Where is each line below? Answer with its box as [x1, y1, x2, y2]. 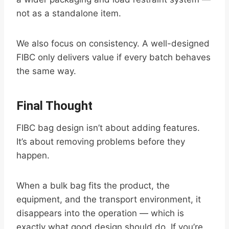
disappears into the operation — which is [16, 208, 184, 219]
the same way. [16, 66, 76, 77]
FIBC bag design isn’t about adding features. [16, 123, 200, 133]
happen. [16, 150, 50, 161]
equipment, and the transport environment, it [16, 194, 201, 205]
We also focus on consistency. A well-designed [16, 38, 210, 49]
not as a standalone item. [16, 8, 121, 19]
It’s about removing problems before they [16, 136, 185, 147]
